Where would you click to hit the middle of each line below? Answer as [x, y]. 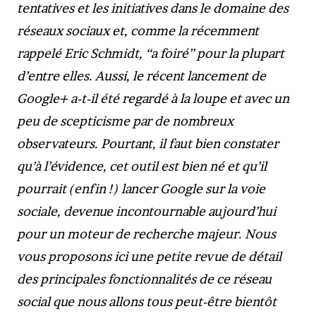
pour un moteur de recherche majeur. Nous [146, 234]
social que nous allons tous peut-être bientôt [147, 302]
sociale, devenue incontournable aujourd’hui [146, 211]
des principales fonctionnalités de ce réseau [144, 279]
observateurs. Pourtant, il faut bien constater [148, 144]
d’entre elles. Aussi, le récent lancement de [141, 76]
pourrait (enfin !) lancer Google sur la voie [141, 189]
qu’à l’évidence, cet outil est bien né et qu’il [142, 166]
